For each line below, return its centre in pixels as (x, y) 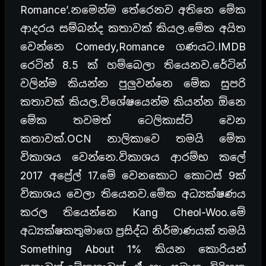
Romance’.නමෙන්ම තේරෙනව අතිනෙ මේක (133, 9)
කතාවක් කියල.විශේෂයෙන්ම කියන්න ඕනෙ (133, 102)
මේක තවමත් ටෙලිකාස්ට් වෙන (133, 120)
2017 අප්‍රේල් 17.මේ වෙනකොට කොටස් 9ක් (133, 175)
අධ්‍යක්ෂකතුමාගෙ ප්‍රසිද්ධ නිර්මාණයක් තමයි (133, 230)
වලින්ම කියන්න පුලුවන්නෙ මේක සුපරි (133, 83)
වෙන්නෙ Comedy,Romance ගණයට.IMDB (133, 46)
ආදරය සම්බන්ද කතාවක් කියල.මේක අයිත (133, 28)
